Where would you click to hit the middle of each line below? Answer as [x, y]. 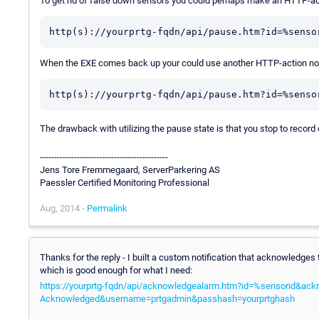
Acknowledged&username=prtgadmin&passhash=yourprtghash [167, 298]
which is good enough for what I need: [116, 270]
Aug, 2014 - [63, 208]
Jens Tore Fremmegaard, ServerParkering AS [130, 169]
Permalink [107, 208]
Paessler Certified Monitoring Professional [125, 182]
